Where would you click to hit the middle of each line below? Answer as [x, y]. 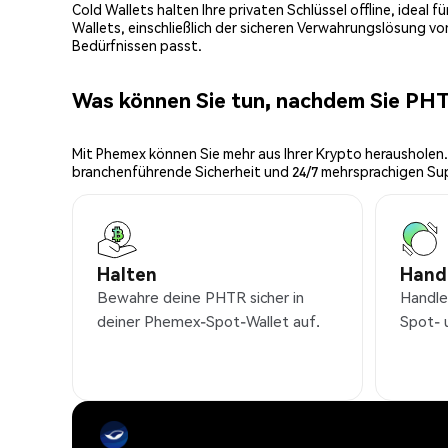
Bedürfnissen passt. [137, 45]
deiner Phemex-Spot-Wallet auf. [208, 321]
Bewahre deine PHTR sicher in [200, 297]
